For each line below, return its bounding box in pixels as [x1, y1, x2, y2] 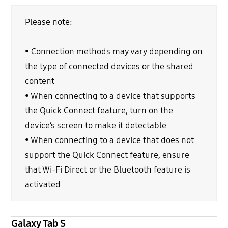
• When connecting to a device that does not [24, 134, 194, 146]
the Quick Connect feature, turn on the [24, 105, 173, 116]
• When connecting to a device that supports [24, 90, 195, 101]
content [24, 75, 54, 87]
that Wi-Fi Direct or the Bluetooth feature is [24, 164, 190, 175]
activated [24, 179, 61, 190]
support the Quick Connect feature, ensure [24, 149, 189, 160]
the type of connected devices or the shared [24, 61, 193, 72]
